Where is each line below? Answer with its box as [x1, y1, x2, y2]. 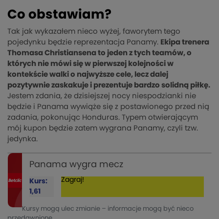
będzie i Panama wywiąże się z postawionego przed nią [7, 103, 209, 111]
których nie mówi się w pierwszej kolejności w [7, 60, 174, 68]
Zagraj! [61, 176, 84, 184]
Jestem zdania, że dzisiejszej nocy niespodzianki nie [7, 92, 196, 100]
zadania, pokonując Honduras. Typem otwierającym [7, 114, 198, 122]
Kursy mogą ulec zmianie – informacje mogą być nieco [22, 206, 194, 213]
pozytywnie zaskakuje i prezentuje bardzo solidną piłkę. [7, 82, 210, 89]
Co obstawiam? [7, 8, 111, 22]
